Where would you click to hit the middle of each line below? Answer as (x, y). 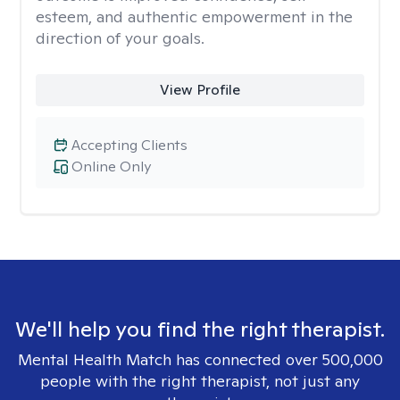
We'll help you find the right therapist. (200, 329)
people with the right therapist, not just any (200, 381)
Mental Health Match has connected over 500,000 (200, 359)
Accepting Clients (129, 145)
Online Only (111, 167)
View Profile (200, 90)
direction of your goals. (120, 38)
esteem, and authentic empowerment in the (194, 17)
